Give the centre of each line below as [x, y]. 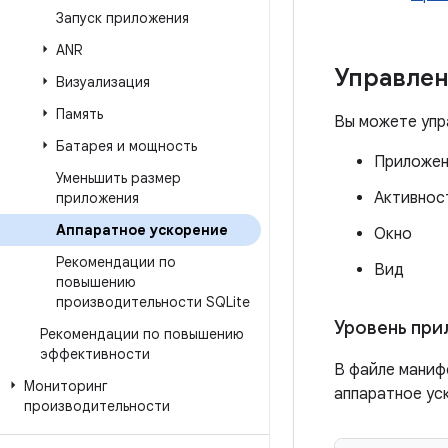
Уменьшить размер [118, 178]
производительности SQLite [153, 302]
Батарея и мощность [126, 146]
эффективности [95, 354]
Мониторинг [66, 386]
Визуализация [103, 82]
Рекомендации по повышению [142, 334]
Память [79, 114]
